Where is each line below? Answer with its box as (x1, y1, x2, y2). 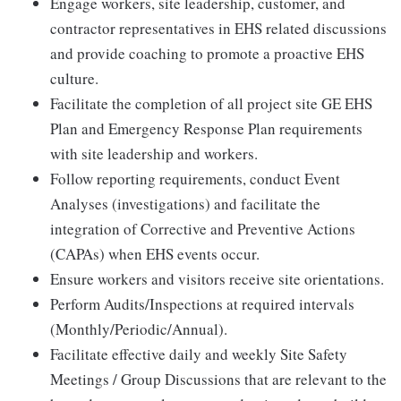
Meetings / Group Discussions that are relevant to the (50, 369, 387, 389)
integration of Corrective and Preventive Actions (50, 218, 355, 239)
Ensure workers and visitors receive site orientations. (50, 269, 384, 289)
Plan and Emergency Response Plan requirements (50, 118, 363, 139)
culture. (50, 68, 98, 89)
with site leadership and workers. (50, 143, 258, 164)
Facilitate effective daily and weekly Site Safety (50, 344, 347, 364)
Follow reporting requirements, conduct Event (50, 168, 340, 189)
